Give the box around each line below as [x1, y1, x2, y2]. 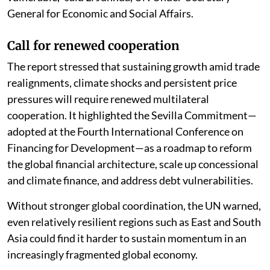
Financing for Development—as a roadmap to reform [7, 140, 252, 154]
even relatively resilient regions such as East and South [7, 215, 261, 228]
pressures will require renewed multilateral [7, 92, 209, 105]
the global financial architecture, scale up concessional [7, 157, 259, 171]
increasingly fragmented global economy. [7, 247, 198, 261]
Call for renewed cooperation [7, 37, 180, 53]
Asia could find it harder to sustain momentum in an [7, 231, 246, 245]
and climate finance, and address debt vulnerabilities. [7, 173, 253, 187]
